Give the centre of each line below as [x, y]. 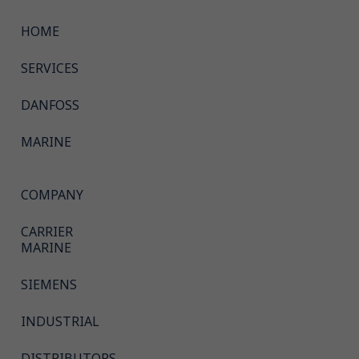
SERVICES [50, 68]
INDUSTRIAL [60, 321]
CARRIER [47, 232]
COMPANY [52, 195]
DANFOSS [50, 105]
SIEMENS [49, 284]
